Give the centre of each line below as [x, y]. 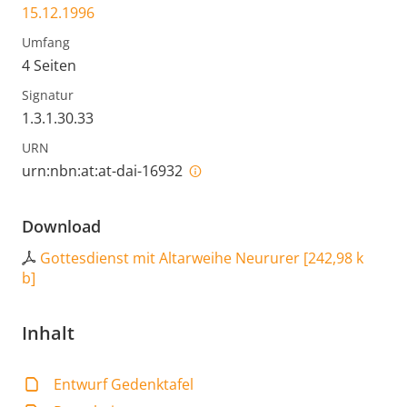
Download [61, 227]
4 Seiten [49, 66]
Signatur [48, 95]
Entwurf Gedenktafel [124, 385]
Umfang [46, 43]
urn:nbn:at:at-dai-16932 [104, 171]
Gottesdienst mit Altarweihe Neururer [170, 258]
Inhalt [48, 333]
